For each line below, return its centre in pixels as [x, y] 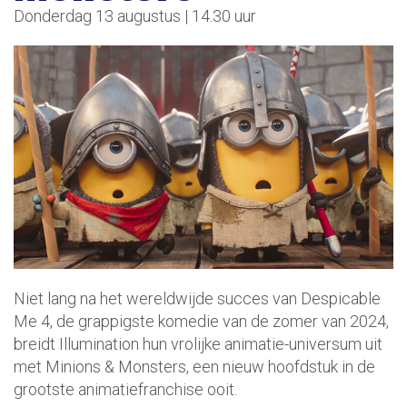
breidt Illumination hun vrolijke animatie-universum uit [198, 344]
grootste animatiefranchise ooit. [125, 390]
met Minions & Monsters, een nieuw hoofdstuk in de [194, 367]
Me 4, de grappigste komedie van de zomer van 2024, [201, 322]
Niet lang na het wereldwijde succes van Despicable [197, 299]
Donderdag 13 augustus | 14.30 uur [135, 15]
